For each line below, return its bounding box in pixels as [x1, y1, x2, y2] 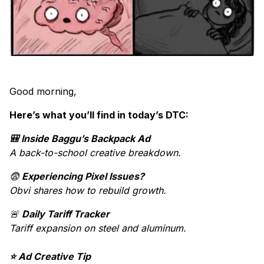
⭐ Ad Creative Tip [9, 250, 91, 263]
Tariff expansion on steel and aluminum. [9, 222, 186, 235]
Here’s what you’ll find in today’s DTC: [9, 109, 189, 121]
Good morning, [9, 85, 80, 98]
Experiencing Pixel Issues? [19, 170, 144, 183]
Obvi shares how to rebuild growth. [9, 184, 169, 197]
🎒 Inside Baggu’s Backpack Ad [9, 133, 150, 145]
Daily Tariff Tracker [22, 208, 110, 220]
